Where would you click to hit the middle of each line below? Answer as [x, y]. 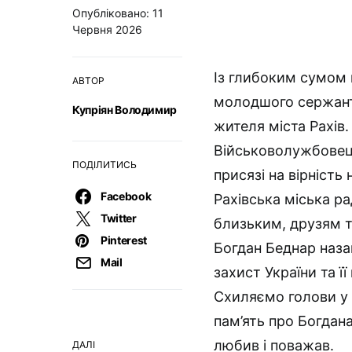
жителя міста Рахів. [281, 126]
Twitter [119, 218]
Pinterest [124, 240]
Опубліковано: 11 [118, 13]
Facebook [126, 196]
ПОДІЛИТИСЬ [104, 165]
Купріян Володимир [125, 110]
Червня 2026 [107, 29]
